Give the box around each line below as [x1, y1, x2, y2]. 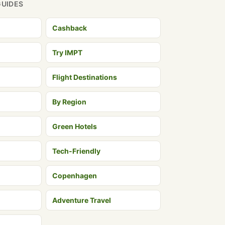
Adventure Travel [52, 196, 111, 204]
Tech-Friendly [52, 147, 100, 155]
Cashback [52, 24, 87, 32]
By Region [52, 97, 86, 106]
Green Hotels [52, 122, 97, 131]
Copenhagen [52, 171, 97, 180]
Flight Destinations [52, 73, 117, 81]
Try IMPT [52, 48, 82, 57]
